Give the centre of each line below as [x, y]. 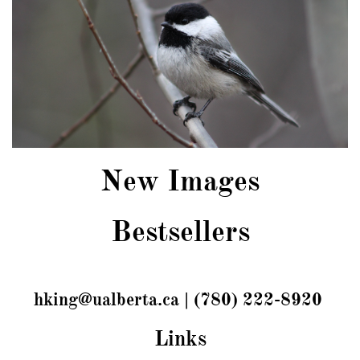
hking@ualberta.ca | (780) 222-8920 [180, 299]
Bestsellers [180, 231]
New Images [180, 181]
